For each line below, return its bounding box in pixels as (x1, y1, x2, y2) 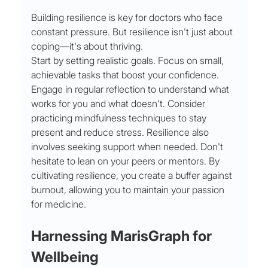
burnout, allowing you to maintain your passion (31, 184, 227, 196)
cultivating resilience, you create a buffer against (31, 169, 235, 182)
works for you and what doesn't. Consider (31, 98, 208, 110)
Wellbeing (31, 248, 99, 266)
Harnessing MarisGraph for (31, 227, 215, 245)
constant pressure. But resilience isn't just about (31, 26, 236, 38)
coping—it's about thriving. (31, 40, 144, 53)
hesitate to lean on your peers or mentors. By (31, 155, 223, 167)
